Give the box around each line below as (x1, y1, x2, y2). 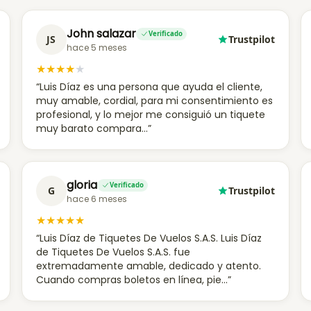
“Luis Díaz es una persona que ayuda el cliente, (35, 80, 262, 94)
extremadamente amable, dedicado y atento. (35, 259, 261, 273)
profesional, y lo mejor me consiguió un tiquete (35, 108, 265, 121)
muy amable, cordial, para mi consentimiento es (35, 94, 273, 108)
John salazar (66, 26, 136, 42)
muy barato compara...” (35, 121, 151, 135)
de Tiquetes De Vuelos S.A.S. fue (35, 245, 190, 259)
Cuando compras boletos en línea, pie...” (35, 273, 231, 287)
